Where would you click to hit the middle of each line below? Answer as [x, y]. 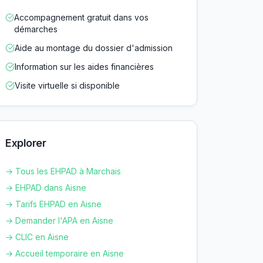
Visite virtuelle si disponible [67, 85]
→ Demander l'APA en [49, 220]
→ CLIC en [26, 237]
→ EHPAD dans [35, 188]
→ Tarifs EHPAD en [43, 204]
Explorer [26, 143]
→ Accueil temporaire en [54, 253]
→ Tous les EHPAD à [46, 171]
